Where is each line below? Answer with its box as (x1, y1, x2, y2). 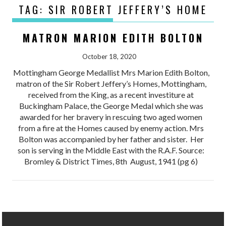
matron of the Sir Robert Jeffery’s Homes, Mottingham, (16, 78, 206, 88)
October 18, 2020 (82, 52, 136, 61)
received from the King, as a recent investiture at (28, 89, 194, 99)
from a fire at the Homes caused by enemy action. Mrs (18, 123, 204, 133)
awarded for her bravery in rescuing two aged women (20, 111, 203, 122)
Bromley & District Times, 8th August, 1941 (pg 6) (24, 156, 198, 166)
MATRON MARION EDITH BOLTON (22, 30, 204, 45)
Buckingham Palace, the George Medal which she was (19, 100, 203, 110)
